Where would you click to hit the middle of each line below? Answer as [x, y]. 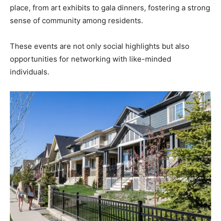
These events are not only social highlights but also [100, 46]
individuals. [30, 72]
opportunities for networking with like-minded [91, 59]
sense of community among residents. [76, 21]
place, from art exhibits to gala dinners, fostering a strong [110, 8]
